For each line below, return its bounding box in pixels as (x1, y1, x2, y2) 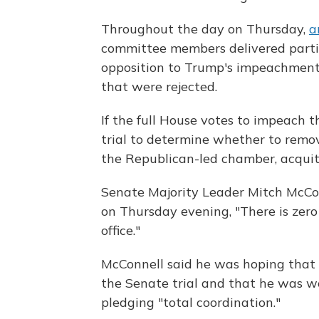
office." (101, 221, 140, 239)
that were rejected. (101, 78, 217, 95)
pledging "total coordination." (101, 293, 281, 310)
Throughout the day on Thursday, (101, 20, 309, 37)
